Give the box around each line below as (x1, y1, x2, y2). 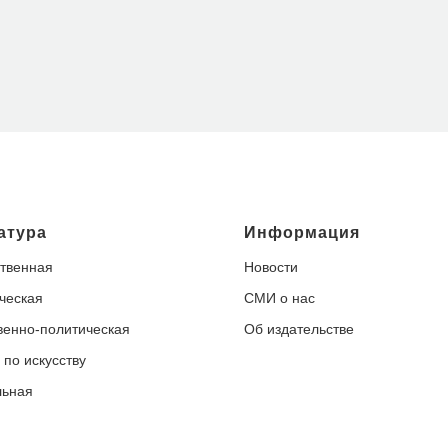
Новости (244, 258, 298, 275)
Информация (244, 223, 360, 241)
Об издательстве (244, 320, 354, 337)
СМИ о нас (244, 289, 315, 306)
